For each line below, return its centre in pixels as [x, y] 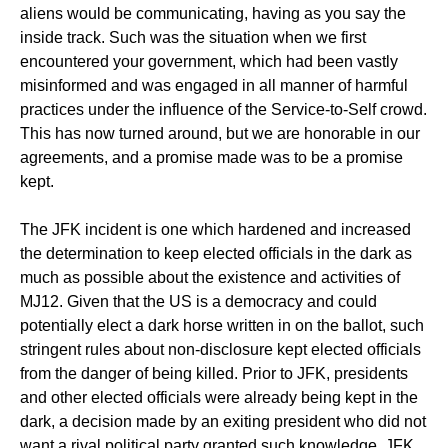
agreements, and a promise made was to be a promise [211, 157]
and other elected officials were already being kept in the [219, 397]
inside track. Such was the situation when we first [193, 37]
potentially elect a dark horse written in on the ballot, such [222, 325]
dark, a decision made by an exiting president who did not [223, 421]
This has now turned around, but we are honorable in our [220, 133]
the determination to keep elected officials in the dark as [216, 253]
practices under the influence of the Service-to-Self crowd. [223, 109]
